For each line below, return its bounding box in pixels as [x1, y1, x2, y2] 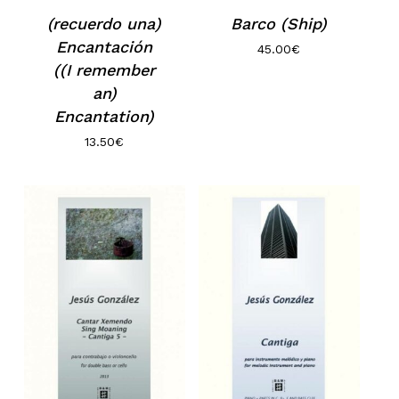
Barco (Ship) [231, 14, 328, 34]
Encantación [56, 37, 153, 57]
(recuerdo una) [47, 14, 162, 34]
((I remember [53, 61, 156, 80]
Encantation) [54, 107, 155, 126]
